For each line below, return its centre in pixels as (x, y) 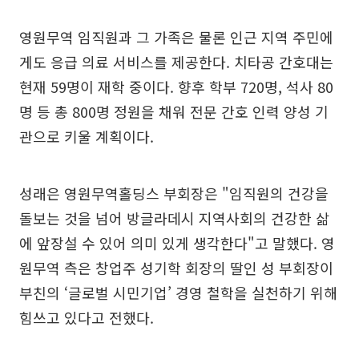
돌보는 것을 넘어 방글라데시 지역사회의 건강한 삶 (174, 218)
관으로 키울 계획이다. (87, 136)
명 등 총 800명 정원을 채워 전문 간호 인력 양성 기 (174, 111)
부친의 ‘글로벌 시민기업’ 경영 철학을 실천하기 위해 (178, 292)
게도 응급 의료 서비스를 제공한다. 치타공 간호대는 (176, 62)
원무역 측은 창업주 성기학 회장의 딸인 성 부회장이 (176, 268)
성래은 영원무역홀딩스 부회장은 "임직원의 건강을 (174, 193)
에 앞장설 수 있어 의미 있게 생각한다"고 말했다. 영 (177, 243)
